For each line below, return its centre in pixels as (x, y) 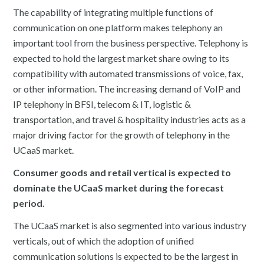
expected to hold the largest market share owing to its (121, 58)
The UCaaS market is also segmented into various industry (130, 225)
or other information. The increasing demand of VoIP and (127, 89)
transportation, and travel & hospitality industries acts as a (130, 119)
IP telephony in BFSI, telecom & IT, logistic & (102, 104)
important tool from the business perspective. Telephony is (131, 43)
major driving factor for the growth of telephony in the (122, 135)
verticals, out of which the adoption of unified (104, 241)
